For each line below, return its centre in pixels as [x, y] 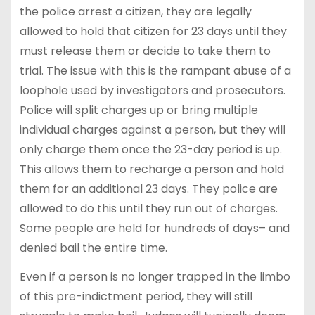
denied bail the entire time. [93, 248]
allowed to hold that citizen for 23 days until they [153, 32]
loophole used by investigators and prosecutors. [152, 91]
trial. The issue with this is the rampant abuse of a [155, 71]
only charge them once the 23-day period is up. [150, 150]
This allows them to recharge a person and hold [152, 169]
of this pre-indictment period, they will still [136, 296]
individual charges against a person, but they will [152, 130]
